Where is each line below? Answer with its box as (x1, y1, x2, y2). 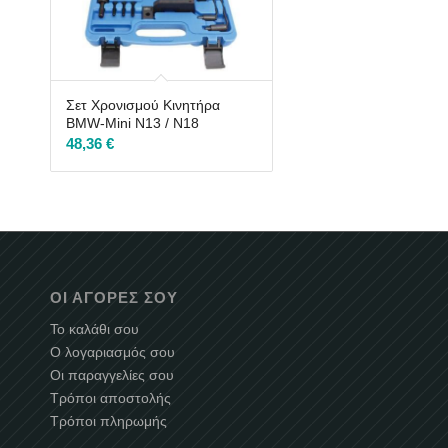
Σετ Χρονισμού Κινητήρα (66, 97, 220, 114)
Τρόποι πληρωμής (50, 413, 167, 430)
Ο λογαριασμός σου (50, 344, 175, 361)
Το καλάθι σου (50, 321, 139, 338)
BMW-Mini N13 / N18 (66, 115, 199, 132)
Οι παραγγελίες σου (50, 367, 174, 384)
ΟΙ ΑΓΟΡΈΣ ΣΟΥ (50, 289, 178, 307)
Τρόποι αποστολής (50, 390, 171, 407)
